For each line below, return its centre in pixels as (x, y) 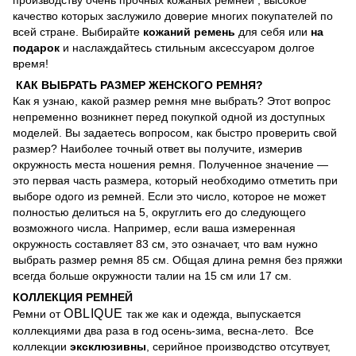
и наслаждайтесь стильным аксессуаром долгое (187, 48)
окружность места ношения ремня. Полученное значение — (170, 164)
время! (31, 64)
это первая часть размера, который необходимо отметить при (175, 180)
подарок (36, 48)
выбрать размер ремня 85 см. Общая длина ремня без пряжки (178, 260)
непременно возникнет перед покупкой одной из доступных (169, 117)
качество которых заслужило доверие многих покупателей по (173, 16)
